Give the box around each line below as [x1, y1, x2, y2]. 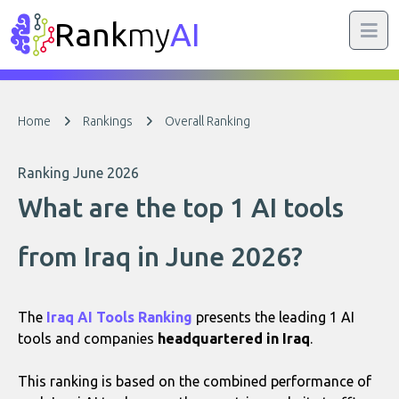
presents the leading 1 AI [196, 309, 354, 325]
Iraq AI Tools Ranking [46, 309, 196, 325]
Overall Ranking [165, 114, 250, 128]
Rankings [83, 114, 133, 128]
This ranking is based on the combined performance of [18, 373, 371, 389]
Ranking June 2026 [18, 165, 139, 181]
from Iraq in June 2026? [18, 241, 303, 272]
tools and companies [18, 330, 158, 346]
